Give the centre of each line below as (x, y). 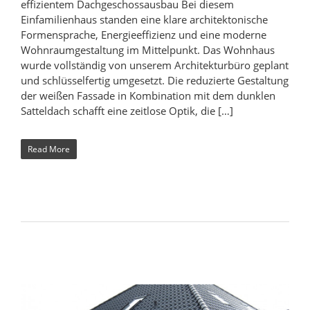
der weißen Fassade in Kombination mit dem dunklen (148, 95)
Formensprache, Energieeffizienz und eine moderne (144, 34)
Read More (49, 149)
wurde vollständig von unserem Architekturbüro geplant (155, 65)
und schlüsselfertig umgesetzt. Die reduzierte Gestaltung (155, 80)
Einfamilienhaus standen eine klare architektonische (144, 19)
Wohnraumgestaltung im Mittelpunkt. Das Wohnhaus (148, 49)
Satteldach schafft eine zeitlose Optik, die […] (127, 110)
